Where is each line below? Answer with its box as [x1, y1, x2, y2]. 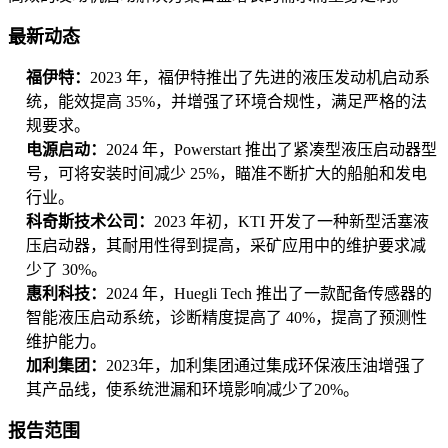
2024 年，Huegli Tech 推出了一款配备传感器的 [106, 285, 432, 302]
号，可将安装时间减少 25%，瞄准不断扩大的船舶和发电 [26, 165, 427, 182]
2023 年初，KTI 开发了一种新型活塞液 [154, 213, 429, 230]
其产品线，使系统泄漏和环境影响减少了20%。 [26, 381, 359, 398]
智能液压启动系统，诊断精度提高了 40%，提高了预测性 [26, 309, 427, 326]
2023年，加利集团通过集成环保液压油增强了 [106, 357, 426, 374]
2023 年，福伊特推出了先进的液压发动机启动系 [90, 69, 430, 86]
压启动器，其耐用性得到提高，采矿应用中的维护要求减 [26, 237, 426, 254]
